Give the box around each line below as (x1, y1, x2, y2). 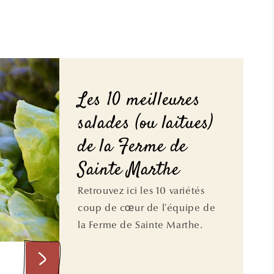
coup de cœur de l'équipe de (78, 202, 216, 214)
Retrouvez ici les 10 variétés (78, 185, 205, 197)
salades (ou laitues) (78, 111, 213, 138)
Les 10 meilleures (78, 87, 201, 114)
